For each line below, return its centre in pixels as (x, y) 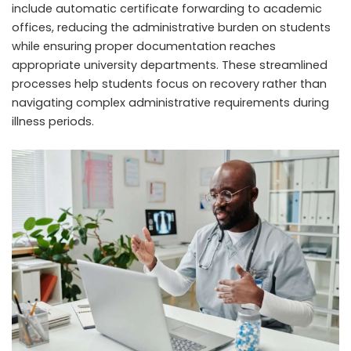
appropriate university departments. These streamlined (170, 65)
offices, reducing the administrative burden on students (171, 27)
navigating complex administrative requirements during (170, 102)
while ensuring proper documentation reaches (144, 46)
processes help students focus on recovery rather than (169, 83)
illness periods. (53, 121)
